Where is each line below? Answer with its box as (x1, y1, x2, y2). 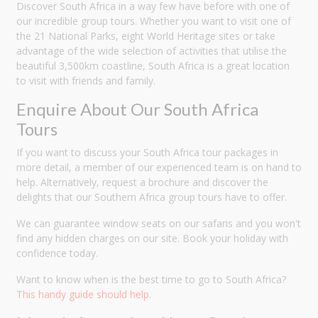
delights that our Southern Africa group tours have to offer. (16, 190, 287, 204)
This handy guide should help (16, 287, 149, 302)
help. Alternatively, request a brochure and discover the (16, 175, 268, 190)
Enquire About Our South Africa (16, 99, 258, 120)
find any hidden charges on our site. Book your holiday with (16, 231, 288, 246)
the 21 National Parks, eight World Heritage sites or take (16, 29, 275, 43)
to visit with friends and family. (16, 74, 155, 88)
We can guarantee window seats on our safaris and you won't (16, 216, 301, 231)
